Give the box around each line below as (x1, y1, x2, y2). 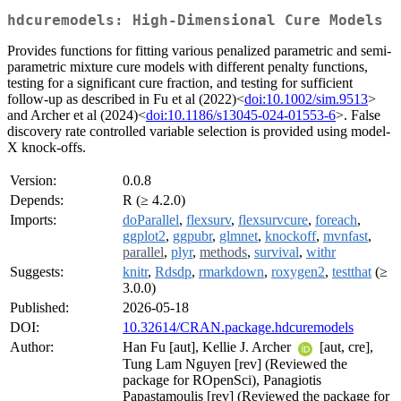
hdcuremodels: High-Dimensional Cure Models (7, 12, 383, 30)
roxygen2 (271, 264, 325, 280)
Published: (10, 300, 69, 316)
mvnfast (323, 228, 368, 244)
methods (200, 244, 247, 260)
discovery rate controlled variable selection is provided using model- (7, 124, 390, 140)
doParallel (123, 212, 179, 228)
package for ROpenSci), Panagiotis (123, 371, 321, 388)
